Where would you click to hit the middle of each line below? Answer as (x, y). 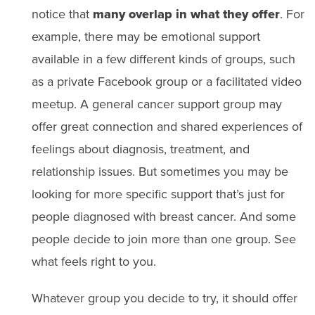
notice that (62, 13)
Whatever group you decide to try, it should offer (164, 297)
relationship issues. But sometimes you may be (160, 171)
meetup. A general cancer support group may (156, 103)
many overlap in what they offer (186, 14)
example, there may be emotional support (146, 36)
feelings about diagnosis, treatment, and (140, 148)
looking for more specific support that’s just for (158, 193)
